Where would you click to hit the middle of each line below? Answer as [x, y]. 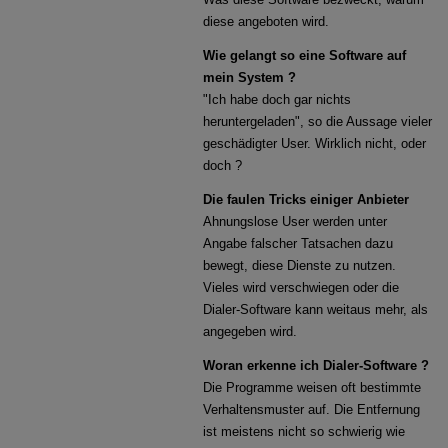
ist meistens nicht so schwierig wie [304, 431]
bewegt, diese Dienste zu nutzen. [300, 265]
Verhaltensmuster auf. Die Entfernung [312, 409]
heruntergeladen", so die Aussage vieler [318, 121]
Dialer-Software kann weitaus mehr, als [316, 309]
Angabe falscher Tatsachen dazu [298, 243]
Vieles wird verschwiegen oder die [301, 287]
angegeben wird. [250, 331]
